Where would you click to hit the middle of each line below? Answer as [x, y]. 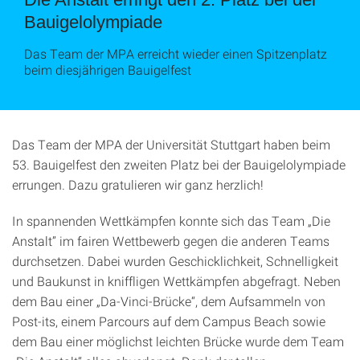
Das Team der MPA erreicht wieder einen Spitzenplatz [176, 53]
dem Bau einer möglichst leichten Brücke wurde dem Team [178, 341]
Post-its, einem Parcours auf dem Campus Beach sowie [169, 321]
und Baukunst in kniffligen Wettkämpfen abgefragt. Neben [176, 281]
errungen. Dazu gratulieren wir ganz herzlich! [138, 184]
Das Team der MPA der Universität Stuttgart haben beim [171, 144]
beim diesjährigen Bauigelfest [108, 70]
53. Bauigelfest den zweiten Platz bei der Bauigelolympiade [179, 164]
